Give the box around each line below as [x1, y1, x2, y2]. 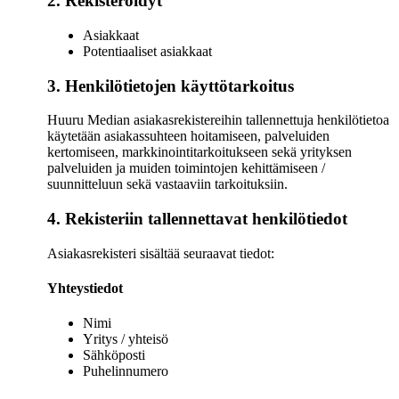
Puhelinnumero [83, 363, 168, 379]
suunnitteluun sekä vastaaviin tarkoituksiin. [47, 176, 288, 192]
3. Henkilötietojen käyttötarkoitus [47, 76, 294, 95]
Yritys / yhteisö [83, 331, 168, 347]
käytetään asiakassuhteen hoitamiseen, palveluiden [47, 128, 330, 144]
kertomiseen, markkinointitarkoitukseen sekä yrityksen [47, 144, 352, 160]
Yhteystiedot [47, 281, 123, 297]
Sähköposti [83, 347, 145, 363]
